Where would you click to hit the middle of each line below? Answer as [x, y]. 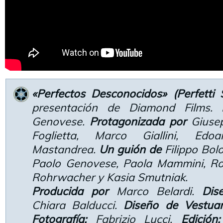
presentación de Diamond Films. [127, 108]
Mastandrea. [65, 149]
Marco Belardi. [155, 191]
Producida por [70, 191]
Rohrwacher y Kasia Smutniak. [110, 177]
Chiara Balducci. [78, 205]
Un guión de [130, 149]
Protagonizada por [138, 121]
